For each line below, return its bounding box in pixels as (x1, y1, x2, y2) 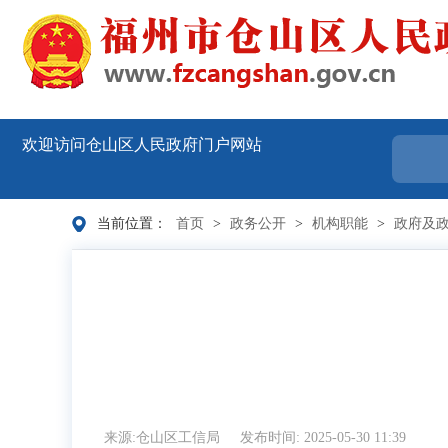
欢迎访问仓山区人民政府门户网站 (22, 136, 262, 153)
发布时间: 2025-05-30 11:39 (240, 430, 406, 445)
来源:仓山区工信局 (104, 430, 224, 445)
